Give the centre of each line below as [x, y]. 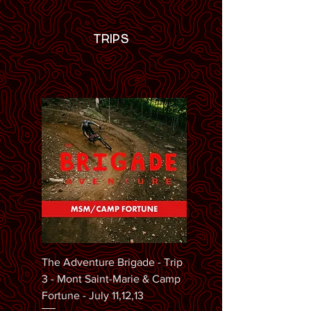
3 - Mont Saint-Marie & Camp [111, 278]
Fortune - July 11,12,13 [93, 295]
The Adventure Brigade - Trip [112, 262]
